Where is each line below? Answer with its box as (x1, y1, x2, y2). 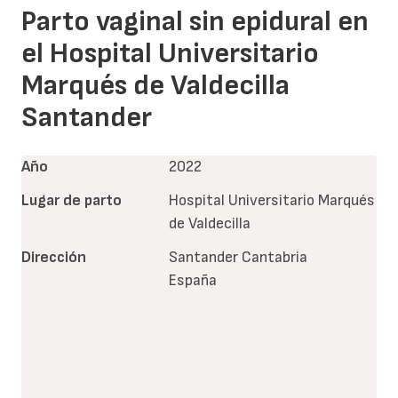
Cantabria (241, 247, 307, 267)
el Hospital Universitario (21, 36, 319, 71)
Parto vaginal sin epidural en (21, 4, 369, 39)
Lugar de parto (21, 190, 122, 210)
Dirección (21, 247, 86, 267)
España (168, 270, 217, 290)
